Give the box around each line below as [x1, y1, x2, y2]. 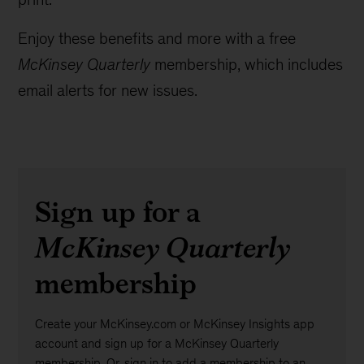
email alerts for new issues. [18, 81, 198, 99]
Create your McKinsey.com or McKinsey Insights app [34, 317, 314, 331]
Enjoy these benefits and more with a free [18, 29, 297, 47]
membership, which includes [150, 55, 344, 73]
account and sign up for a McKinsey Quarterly [34, 336, 279, 350]
